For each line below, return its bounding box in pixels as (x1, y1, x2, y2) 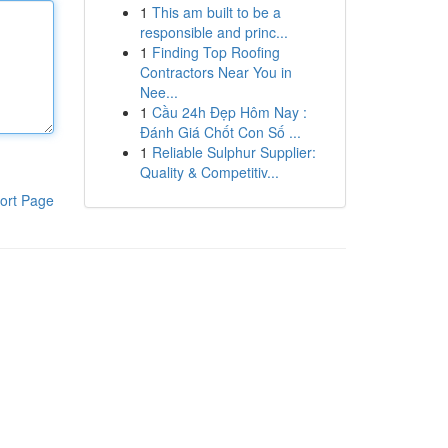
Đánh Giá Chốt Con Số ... (139, 122, 301, 142)
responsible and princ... (139, 22, 288, 42)
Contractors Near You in (139, 62, 292, 82)
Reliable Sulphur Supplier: (151, 142, 316, 162)
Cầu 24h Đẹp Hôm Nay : (151, 102, 307, 122)
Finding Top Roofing (151, 42, 280, 62)
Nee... (139, 82, 178, 102)
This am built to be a (151, 2, 281, 22)
